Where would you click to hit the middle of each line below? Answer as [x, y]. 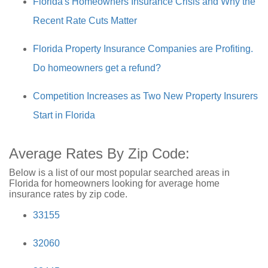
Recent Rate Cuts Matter [85, 21]
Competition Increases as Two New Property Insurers [145, 96]
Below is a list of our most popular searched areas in [119, 173]
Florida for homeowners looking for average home [114, 183]
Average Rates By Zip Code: [99, 153]
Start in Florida [64, 115]
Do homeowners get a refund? [97, 68]
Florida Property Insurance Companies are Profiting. [143, 49]
